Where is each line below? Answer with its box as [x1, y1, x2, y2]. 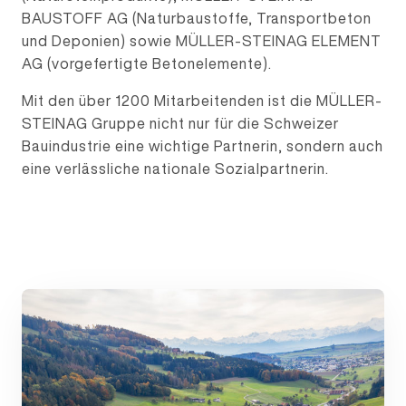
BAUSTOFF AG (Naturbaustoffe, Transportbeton [22, 8, 372, 28]
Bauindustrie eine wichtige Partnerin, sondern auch [22, 136, 383, 156]
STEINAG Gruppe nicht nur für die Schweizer [22, 113, 339, 133]
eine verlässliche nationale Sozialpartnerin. [22, 159, 329, 179]
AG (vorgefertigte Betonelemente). [22, 53, 272, 73]
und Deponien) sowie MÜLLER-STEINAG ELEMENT [22, 31, 382, 51]
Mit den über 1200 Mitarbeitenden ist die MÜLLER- [22, 91, 382, 111]
